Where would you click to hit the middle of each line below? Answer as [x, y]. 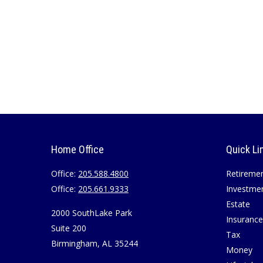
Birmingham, [75, 243]
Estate [238, 204]
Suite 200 [69, 228]
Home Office [77, 149]
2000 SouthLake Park [92, 213]
